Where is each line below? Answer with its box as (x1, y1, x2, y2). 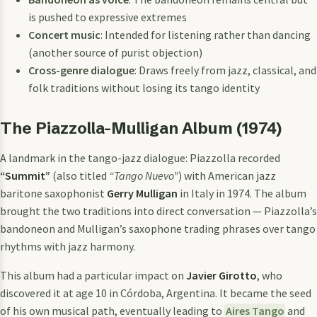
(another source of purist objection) (28, 45, 202, 60)
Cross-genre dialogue (28, 63, 134, 78)
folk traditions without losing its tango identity (28, 81, 260, 96)
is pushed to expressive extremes (28, 10, 187, 25)
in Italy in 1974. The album (178, 186, 306, 201)
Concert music (28, 28, 100, 42)
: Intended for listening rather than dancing (100, 28, 311, 42)
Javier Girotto (186, 268, 257, 283)
